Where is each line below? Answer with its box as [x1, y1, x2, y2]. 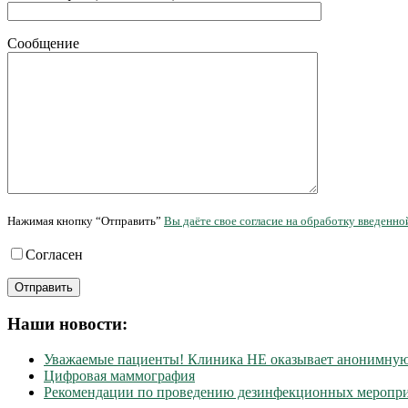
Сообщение [7, 36, 79, 52]
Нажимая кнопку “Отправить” [7, 214, 164, 229]
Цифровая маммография [44, 367, 195, 383]
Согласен [25, 247, 83, 263]
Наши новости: [7, 313, 127, 333]
